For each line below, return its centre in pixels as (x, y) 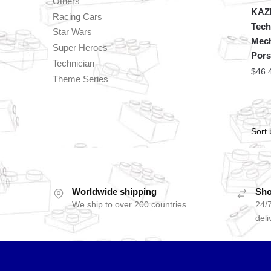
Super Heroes (80, 48)
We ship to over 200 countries (129, 204)
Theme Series (80, 79)
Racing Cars (77, 16)
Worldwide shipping (114, 191)
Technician (73, 63)
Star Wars (72, 32)
